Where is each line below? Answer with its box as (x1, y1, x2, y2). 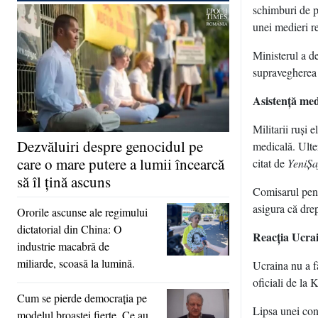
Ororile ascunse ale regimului (17, 204, 148, 219)
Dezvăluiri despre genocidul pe (17, 136, 203, 156)
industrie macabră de (17, 238, 109, 253)
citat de (253, 155, 287, 170)
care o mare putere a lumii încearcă (17, 153, 224, 174)
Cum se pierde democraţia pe (17, 290, 147, 305)
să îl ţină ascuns (17, 171, 111, 192)
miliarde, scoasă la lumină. (17, 255, 135, 270)
